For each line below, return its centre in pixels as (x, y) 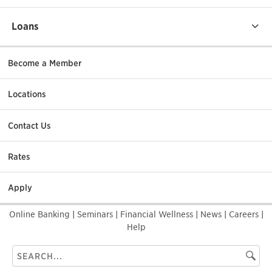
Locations (27, 94)
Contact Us (29, 125)
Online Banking (40, 215)
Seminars (96, 215)
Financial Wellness (158, 215)
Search (27, 250)
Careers (245, 215)
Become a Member (45, 63)
